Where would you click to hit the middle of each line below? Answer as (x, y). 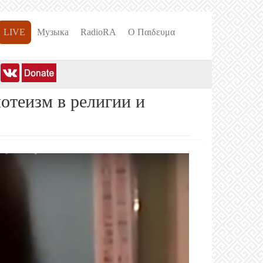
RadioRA (98, 32)
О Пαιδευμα (151, 32)
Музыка (53, 32)
